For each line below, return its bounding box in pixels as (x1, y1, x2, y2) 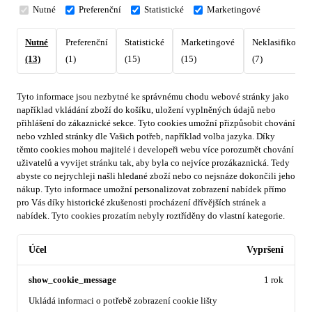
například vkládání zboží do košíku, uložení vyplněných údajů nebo (17, 105, 276, 115)
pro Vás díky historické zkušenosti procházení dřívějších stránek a (17, 198, 266, 208)
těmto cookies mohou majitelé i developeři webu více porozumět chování (17, 145, 294, 155)
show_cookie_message (29, 274, 116, 285)
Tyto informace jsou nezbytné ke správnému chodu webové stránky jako (17, 92, 289, 102)
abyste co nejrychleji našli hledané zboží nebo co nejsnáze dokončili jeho (17, 171, 295, 181)
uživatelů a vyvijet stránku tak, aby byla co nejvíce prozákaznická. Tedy (17, 158, 290, 168)
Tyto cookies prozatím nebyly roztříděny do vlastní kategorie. (52, 211, 285, 221)
